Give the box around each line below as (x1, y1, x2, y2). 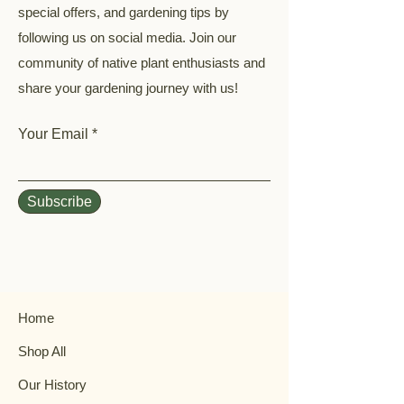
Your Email (18, 126, 88, 142)
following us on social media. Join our (18, 30, 236, 45)
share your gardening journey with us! (18, 80, 238, 96)
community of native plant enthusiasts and (18, 55, 265, 70)
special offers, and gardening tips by (18, 5, 229, 20)
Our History (18, 377, 87, 392)
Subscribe (27, 194, 92, 209)
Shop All (18, 344, 66, 359)
